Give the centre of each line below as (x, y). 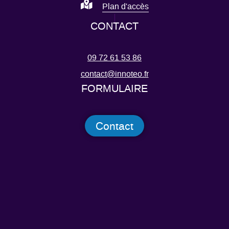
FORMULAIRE (114, 89)
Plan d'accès (125, 7)
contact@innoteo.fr (114, 74)
